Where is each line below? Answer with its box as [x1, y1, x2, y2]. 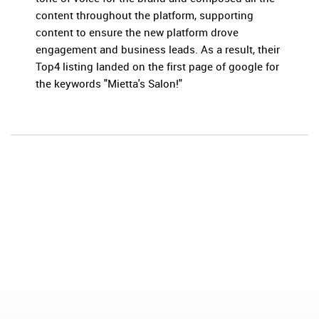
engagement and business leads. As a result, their [36, 42, 280, 57]
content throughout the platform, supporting [36, 8, 253, 23]
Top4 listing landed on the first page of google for [36, 59, 279, 74]
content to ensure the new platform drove [36, 25, 239, 40]
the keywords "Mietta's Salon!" [36, 76, 182, 91]
